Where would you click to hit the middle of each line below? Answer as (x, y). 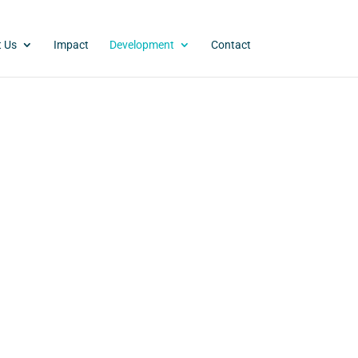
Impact (71, 45)
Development (141, 45)
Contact (231, 45)
